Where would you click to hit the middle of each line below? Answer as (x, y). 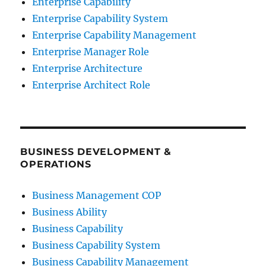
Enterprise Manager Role (91, 52)
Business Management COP (97, 195)
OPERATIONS (56, 164)
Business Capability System (96, 245)
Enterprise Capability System (100, 18)
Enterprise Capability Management (115, 35)
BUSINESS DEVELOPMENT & (96, 152)
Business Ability (70, 212)
